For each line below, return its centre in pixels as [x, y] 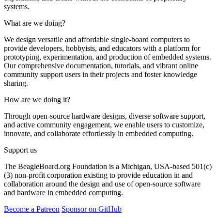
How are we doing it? [37, 100]
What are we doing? [35, 23]
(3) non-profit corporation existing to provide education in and [98, 175]
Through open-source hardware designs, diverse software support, [105, 116]
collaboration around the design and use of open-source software [102, 184]
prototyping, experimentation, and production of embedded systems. [108, 57]
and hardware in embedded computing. [63, 193]
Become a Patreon [32, 209]
